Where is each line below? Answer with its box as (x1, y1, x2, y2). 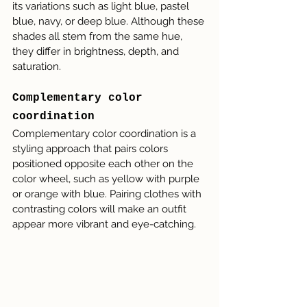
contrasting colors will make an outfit (12, 203, 189, 216)
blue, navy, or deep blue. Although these (12, 15, 207, 28)
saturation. (12, 60, 61, 73)
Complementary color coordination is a (12, 127, 199, 140)
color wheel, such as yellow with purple (12, 173, 202, 186)
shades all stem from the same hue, (12, 30, 185, 43)
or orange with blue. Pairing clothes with (12, 188, 204, 201)
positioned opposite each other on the (12, 158, 196, 171)
